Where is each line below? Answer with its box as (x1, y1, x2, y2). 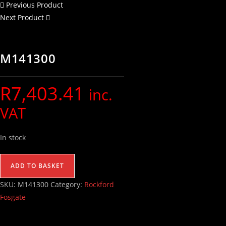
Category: (50, 179, 84, 189)
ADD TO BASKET (11, 161, 64, 170)
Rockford (84, 179, 114, 189)
